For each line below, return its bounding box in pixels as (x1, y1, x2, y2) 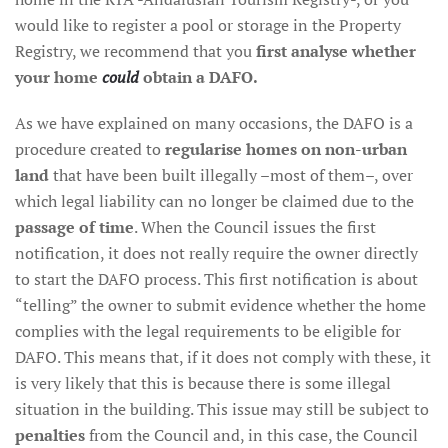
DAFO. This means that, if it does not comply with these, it (15, 346, 431, 368)
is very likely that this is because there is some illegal (15, 372, 391, 394)
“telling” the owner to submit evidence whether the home (15, 294, 426, 316)
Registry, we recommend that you (15, 40, 256, 62)
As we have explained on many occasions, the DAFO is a (15, 112, 413, 134)
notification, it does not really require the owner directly (15, 242, 418, 264)
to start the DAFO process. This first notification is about (15, 268, 418, 290)
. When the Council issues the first (134, 216, 376, 238)
